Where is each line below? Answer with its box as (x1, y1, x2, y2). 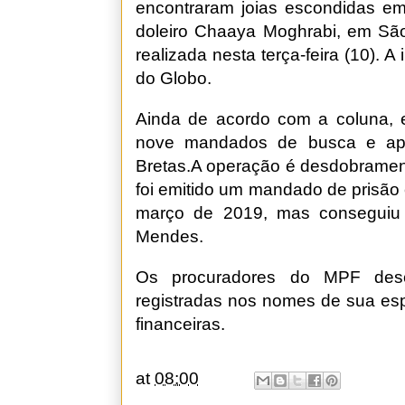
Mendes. (136, 227, 203, 246)
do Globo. (136, 69, 212, 88)
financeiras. (136, 315, 225, 334)
